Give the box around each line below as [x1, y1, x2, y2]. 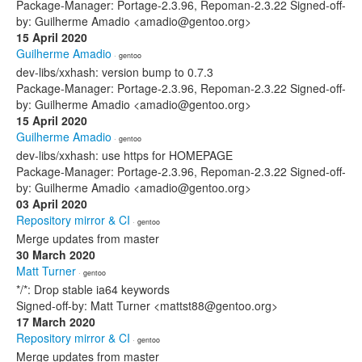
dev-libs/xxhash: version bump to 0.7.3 [16, 64, 213, 80]
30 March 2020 [16, 246, 95, 263]
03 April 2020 [16, 196, 87, 212]
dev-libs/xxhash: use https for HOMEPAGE [16, 147, 233, 163]
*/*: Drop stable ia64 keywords [16, 281, 170, 297]
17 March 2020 [16, 314, 95, 330]
